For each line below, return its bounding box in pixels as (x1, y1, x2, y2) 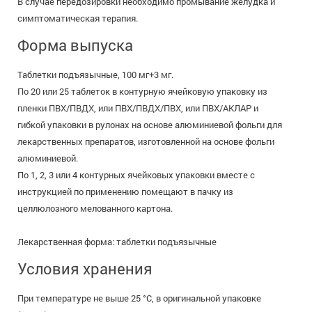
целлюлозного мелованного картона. (17, 202, 173, 214)
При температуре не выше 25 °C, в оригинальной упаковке (17, 292, 261, 304)
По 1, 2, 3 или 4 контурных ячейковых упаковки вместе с (17, 169, 255, 181)
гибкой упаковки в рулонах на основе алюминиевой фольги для (17, 118, 282, 131)
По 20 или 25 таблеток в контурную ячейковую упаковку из (17, 85, 267, 97)
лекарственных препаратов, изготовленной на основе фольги (17, 135, 274, 148)
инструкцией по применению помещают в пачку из (17, 185, 233, 198)
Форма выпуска (17, 35, 133, 55)
